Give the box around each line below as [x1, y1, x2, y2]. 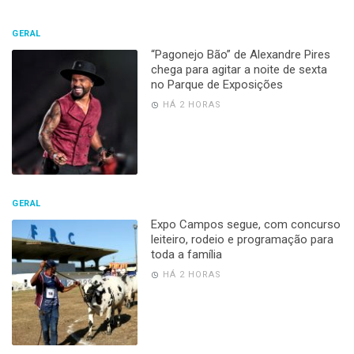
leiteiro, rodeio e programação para [150, 232, 333, 247]
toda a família [150, 247, 222, 262]
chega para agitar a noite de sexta [150, 62, 327, 77]
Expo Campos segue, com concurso [150, 217, 341, 232]
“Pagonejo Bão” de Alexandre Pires [150, 47, 330, 62]
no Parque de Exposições [150, 77, 283, 92]
